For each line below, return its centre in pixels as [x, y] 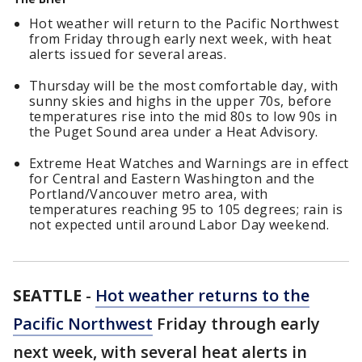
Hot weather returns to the [202, 295]
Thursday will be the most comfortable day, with [184, 86]
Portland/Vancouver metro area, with [149, 194]
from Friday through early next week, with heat [181, 39]
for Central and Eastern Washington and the [172, 179]
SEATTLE [47, 295]
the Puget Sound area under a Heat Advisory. [174, 132]
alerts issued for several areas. [128, 54]
